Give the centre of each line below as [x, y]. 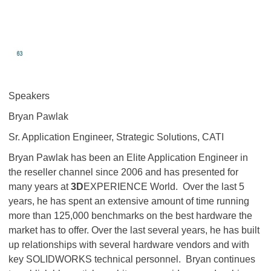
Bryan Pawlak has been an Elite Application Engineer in [128, 158]
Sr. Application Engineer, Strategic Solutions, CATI [116, 137]
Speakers [29, 96]
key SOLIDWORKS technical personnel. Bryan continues [132, 259]
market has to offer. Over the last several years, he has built [134, 230]
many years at [40, 187]
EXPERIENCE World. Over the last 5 [164, 187]
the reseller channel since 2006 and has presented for [123, 172]
